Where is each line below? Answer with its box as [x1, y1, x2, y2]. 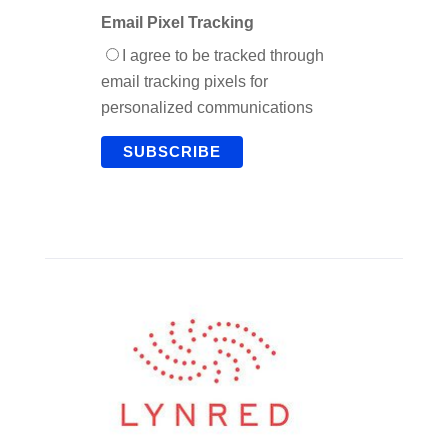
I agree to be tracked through [121, 47, 324, 64]
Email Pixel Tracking [100, 14, 254, 31]
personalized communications [100, 99, 313, 116]
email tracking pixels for [100, 73, 268, 90]
